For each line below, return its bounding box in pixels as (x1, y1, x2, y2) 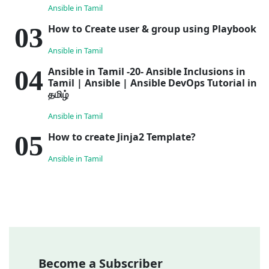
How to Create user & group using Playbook (48, 22, 256, 35)
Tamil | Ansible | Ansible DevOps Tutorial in (48, 76, 257, 89)
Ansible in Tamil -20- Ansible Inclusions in (48, 64, 246, 78)
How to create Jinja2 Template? (48, 130, 196, 144)
